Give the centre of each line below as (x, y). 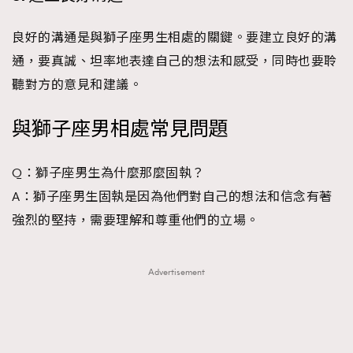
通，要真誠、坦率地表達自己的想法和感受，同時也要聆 (175, 61)
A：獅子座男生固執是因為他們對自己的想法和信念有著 (172, 197)
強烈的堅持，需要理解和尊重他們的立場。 (136, 220)
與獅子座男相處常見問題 (120, 129)
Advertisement (176, 272)
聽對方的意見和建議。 (77, 85)
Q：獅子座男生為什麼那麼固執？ (108, 173)
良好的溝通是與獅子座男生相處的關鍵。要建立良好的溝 (175, 37)
